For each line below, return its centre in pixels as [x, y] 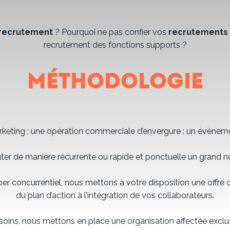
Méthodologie [115, 82]
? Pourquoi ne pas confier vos [110, 32]
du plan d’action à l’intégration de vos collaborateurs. [115, 195]
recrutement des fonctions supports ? [115, 45]
